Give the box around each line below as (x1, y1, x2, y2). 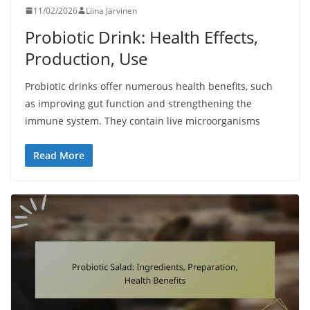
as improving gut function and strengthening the (25, 96, 252, 110)
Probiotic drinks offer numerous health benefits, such (25, 79, 273, 93)
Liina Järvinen (86, 4, 137, 17)
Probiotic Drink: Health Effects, (25, 25, 258, 48)
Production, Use (25, 46, 147, 70)
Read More (33, 148, 84, 162)
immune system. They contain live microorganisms (25, 113, 260, 127)
